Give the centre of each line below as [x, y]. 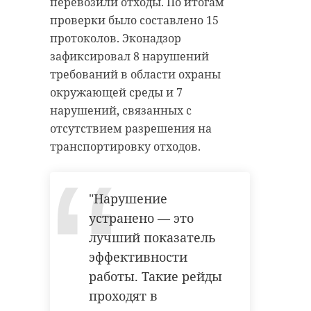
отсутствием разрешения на [131, 128]
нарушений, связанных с [121, 110]
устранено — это [141, 218]
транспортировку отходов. [127, 146]
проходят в [123, 295]
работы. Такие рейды [155, 276]
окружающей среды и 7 [116, 92]
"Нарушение [128, 198]
